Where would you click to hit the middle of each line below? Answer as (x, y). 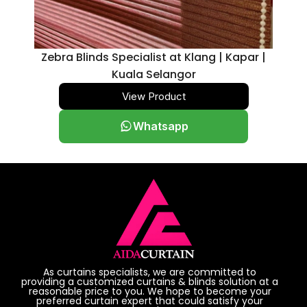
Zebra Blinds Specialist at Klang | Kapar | (153, 57)
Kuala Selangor (153, 74)
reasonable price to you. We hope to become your (150, 291)
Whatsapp (160, 126)
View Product (153, 96)
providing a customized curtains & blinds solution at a (150, 281)
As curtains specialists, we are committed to (150, 272)
